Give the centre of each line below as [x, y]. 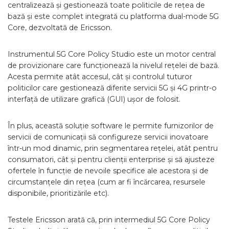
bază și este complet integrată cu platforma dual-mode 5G [113, 16]
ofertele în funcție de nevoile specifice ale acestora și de [108, 171]
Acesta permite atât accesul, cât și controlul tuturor [100, 77]
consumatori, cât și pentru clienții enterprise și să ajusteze [111, 159]
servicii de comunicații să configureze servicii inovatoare [108, 137]
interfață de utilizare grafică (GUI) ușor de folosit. [94, 99]
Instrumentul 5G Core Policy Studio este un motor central [112, 54]
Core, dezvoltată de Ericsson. [60, 28]
